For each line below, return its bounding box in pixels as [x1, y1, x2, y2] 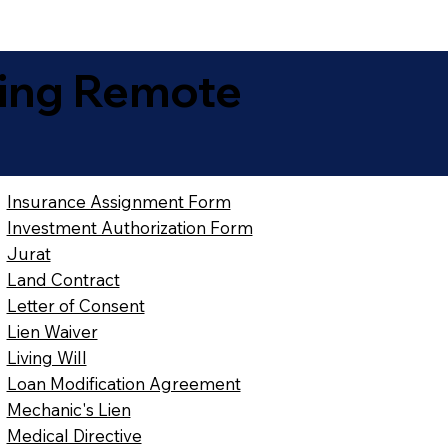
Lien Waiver [6, 321, 98, 343]
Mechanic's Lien [6, 399, 131, 421]
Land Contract [6, 269, 120, 291]
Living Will [6, 347, 87, 369]
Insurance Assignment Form [6, 191, 231, 213]
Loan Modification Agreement [6, 373, 241, 395]
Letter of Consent [6, 295, 145, 317]
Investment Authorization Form [6, 217, 253, 239]
